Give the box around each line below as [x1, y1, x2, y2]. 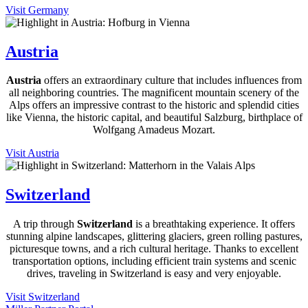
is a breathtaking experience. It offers [135, 218, 295, 230]
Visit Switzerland [5, 291, 80, 303]
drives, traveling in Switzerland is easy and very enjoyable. [27, 267, 281, 280]
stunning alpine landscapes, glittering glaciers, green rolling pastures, [5, 230, 302, 243]
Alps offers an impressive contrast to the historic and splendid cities [9, 99, 299, 111]
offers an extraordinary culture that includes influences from [41, 74, 302, 87]
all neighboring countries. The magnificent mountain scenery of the [9, 87, 299, 99]
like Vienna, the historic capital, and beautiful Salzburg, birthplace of [5, 111, 302, 124]
